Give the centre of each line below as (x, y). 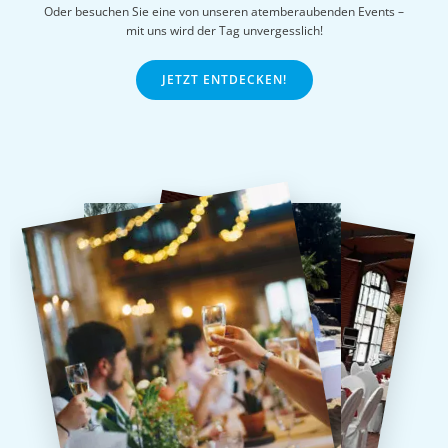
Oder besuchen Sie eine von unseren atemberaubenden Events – (224, 11)
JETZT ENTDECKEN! (224, 79)
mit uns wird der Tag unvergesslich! (224, 30)
